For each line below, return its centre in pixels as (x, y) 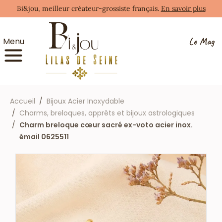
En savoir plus (183, 8)
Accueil (23, 101)
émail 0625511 (44, 137)
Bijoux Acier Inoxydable (85, 101)
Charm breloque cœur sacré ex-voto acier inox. (106, 125)
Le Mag (201, 41)
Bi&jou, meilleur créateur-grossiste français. (89, 8)
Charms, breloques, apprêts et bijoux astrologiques (107, 113)
